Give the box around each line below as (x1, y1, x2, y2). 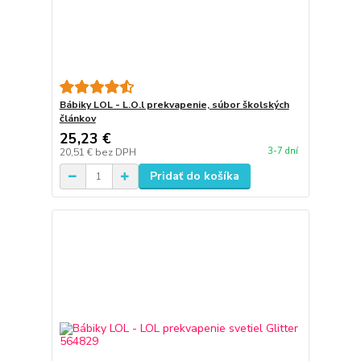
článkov (59, 112, 96, 126)
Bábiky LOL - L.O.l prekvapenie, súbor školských (59, 98, 289, 112)
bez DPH (94, 146, 136, 160)
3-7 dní (267, 144, 298, 157)
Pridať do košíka (149, 168, 239, 185)
